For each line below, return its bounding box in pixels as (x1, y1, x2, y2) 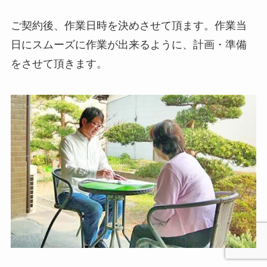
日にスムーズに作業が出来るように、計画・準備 (10, 38, 247, 51)
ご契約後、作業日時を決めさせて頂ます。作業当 (10, 19, 247, 32)
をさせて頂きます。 (10, 57, 107, 70)
